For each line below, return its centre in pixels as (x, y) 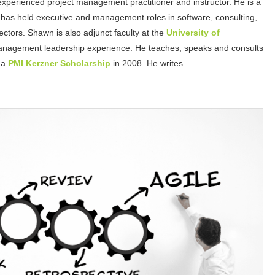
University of (193, 33)
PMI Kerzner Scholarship (59, 63)
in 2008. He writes (147, 63)
